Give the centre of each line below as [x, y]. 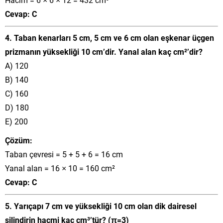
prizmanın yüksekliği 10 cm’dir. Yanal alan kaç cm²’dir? [104, 51]
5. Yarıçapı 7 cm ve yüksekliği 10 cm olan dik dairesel [101, 206]
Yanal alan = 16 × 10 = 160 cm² [60, 168]
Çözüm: [19, 140]
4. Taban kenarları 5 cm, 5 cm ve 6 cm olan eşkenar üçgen [110, 37]
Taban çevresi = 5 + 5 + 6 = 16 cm [64, 154]
